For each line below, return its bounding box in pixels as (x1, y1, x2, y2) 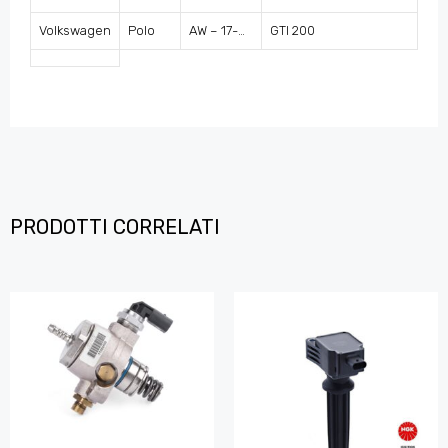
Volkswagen (39, 23, 111, 39)
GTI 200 (270, 23, 315, 39)
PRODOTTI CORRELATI (10, 214, 220, 239)
